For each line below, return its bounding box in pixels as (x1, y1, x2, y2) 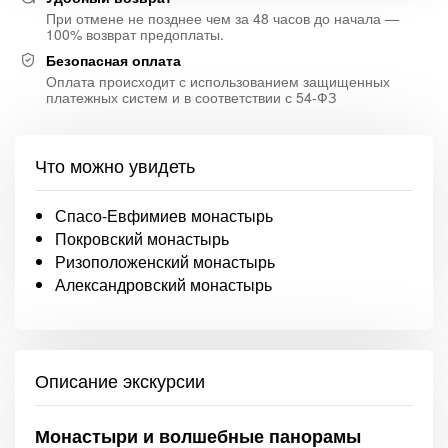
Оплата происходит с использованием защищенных (46, 71, 390, 91)
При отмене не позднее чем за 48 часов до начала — (46, 8, 399, 28)
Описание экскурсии (35, 367, 205, 393)
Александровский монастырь (55, 273, 272, 296)
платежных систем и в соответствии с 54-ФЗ (46, 87, 336, 107)
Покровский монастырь (55, 227, 229, 250)
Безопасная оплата (46, 50, 181, 70)
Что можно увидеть (35, 152, 195, 178)
